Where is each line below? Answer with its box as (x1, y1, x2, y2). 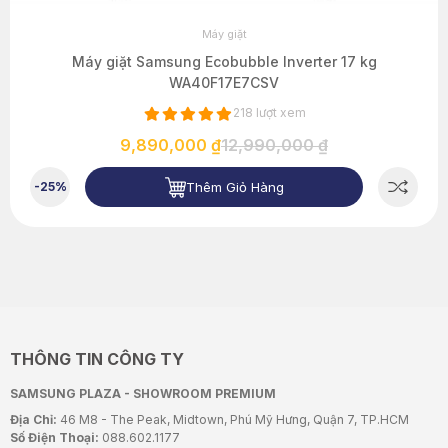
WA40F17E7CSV (169, 74, 279, 92)
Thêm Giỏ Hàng (185, 178, 284, 195)
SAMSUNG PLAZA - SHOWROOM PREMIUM (10, 386, 276, 402)
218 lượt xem (232, 105, 306, 121)
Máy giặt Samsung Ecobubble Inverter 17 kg (71, 53, 377, 71)
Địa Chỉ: (10, 412, 60, 428)
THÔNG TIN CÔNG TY (10, 349, 184, 370)
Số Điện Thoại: (10, 430, 99, 446)
